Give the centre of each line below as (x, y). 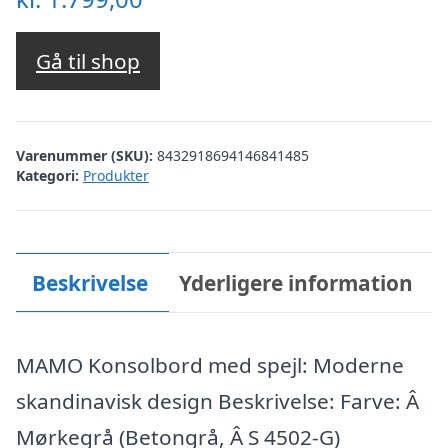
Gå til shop (88, 61)
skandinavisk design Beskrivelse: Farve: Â (217, 400)
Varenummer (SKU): (86, 155)
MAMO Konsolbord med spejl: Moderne (210, 364)
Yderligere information (296, 282)
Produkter (116, 175)
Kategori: (47, 175)
